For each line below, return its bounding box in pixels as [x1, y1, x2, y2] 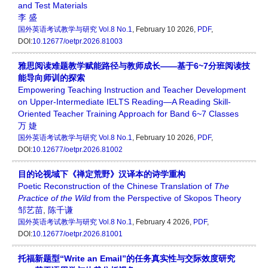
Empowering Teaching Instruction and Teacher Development [18, 85, 246, 95]
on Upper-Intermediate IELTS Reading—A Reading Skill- [18, 97, 231, 106]
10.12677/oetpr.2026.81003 [32, 37, 123, 45]
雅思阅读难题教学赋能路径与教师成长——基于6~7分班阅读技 [18, 61, 250, 71]
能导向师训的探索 [18, 73, 85, 83]
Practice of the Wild [18, 193, 91, 203]
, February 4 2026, [132, 218, 193, 226]
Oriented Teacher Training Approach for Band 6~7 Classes [18, 109, 239, 118]
